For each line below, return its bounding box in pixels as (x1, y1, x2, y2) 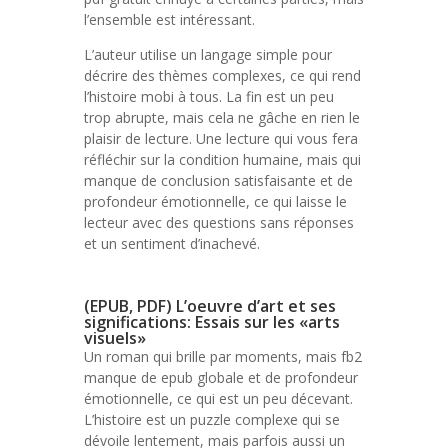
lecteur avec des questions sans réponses (84, 213, 354, 232)
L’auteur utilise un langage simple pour (84, 45, 332, 64)
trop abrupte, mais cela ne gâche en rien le (84, 108, 360, 127)
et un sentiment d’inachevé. (84, 234, 260, 253)
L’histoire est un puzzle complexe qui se (84, 410, 340, 429)
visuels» (84, 327, 146, 349)
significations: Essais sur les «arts (84, 311, 340, 333)
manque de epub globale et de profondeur (84, 368, 358, 387)
